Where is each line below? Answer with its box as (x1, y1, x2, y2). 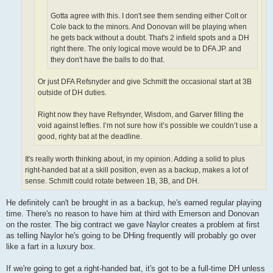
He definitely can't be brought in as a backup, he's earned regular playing (6, 198, 261, 208)
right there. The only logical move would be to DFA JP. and (51, 44, 241, 54)
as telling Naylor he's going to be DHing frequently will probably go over (6, 231, 256, 241)
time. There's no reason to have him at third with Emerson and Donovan (6, 209, 259, 219)
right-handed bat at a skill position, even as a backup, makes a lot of (25, 165, 248, 174)
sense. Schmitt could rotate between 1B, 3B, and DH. (25, 176, 199, 185)
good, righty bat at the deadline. (38, 132, 142, 141)
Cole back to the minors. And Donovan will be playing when (51, 23, 247, 32)
